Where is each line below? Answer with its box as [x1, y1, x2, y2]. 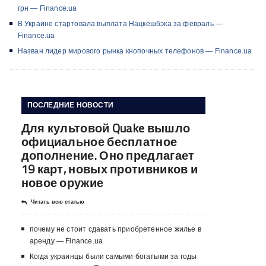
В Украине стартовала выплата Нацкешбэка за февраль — [17, 20, 223, 28]
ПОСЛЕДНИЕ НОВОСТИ [27, 99, 114, 111]
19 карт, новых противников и [21, 160, 198, 179]
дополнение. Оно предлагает [21, 146, 195, 165]
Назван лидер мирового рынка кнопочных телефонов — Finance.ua [17, 47, 252, 56]
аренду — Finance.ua [29, 237, 103, 246]
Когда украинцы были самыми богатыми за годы [29, 252, 197, 261]
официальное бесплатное [21, 132, 178, 151]
